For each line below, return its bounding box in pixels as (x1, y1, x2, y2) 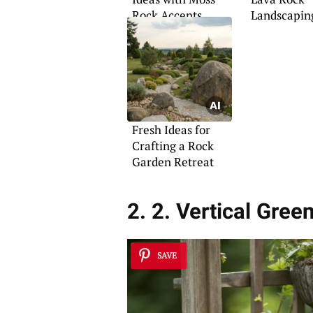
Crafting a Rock (131, 138, 214, 154)
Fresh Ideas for (131, 122, 210, 138)
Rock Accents (131, 7, 202, 24)
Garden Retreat (131, 154, 214, 170)
